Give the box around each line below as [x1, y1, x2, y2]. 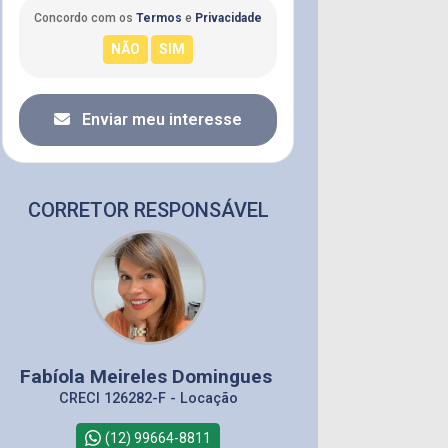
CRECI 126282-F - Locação [58, 389, 238, 407]
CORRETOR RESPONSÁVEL [27, 197, 269, 222]
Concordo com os [34, 10, 136, 25]
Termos [136, 10, 182, 25]
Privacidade [195, 10, 262, 25]
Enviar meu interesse [78, 109, 242, 129]
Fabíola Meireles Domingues [19, 364, 277, 388]
